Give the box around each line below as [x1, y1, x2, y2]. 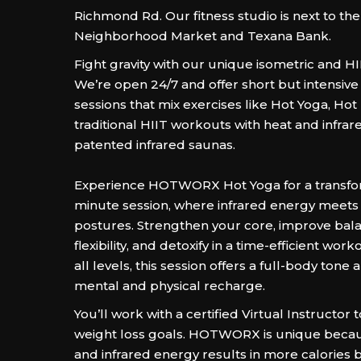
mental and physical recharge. [74, 278, 265, 293]
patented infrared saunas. [74, 137, 239, 152]
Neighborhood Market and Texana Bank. [74, 28, 331, 44]
